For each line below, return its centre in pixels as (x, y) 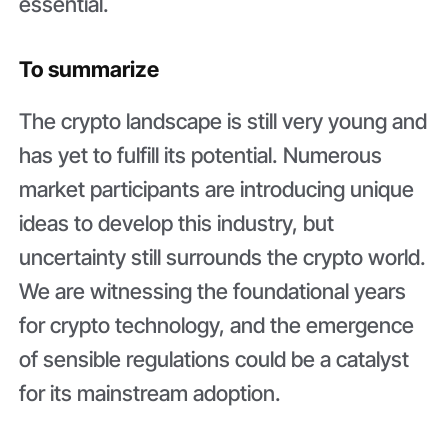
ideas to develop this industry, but (177, 223)
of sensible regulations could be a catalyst (214, 359)
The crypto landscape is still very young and (223, 121)
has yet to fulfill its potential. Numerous (201, 155)
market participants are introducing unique (217, 189)
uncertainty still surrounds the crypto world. (223, 257)
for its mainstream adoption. (153, 393)
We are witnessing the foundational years (213, 291)
